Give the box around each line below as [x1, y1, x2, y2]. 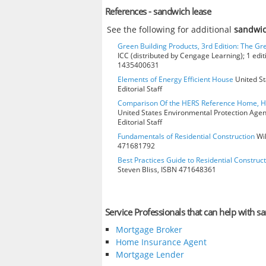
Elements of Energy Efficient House [118, 74, 233, 84]
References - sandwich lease [104, 5, 211, 17]
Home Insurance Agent [115, 236, 207, 248]
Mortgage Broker [115, 224, 182, 236]
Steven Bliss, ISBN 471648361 [118, 164, 216, 175]
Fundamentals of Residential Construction [118, 131, 255, 141]
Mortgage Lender [115, 249, 184, 261]
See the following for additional [107, 23, 235, 35]
